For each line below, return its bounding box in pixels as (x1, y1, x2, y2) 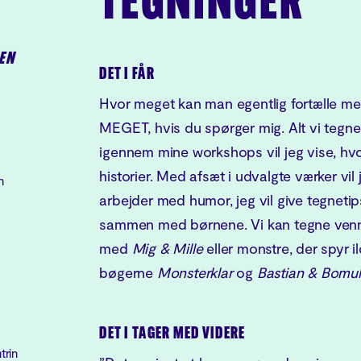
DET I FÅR (99, 66, 155, 84)
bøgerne (99, 263, 157, 282)
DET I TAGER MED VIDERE (99, 326, 246, 343)
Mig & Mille (131, 239, 207, 258)
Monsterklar (156, 263, 237, 282)
